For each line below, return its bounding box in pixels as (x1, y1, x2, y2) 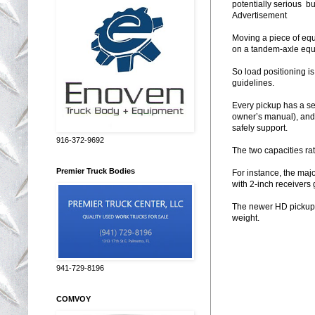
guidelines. (232, 77, 274, 88)
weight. (232, 212, 259, 223)
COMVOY (56, 294, 91, 303)
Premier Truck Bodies (56, 166, 135, 175)
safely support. (232, 122, 288, 133)
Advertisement (232, 10, 287, 20)
